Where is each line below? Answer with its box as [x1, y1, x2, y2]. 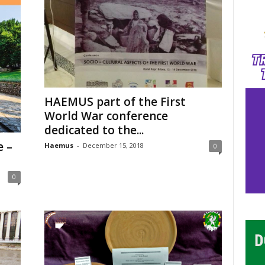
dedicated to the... [44, 122, 144, 138]
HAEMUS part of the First [44, 94, 186, 110]
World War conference [44, 108, 168, 124]
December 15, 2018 [82, 141, 144, 150]
